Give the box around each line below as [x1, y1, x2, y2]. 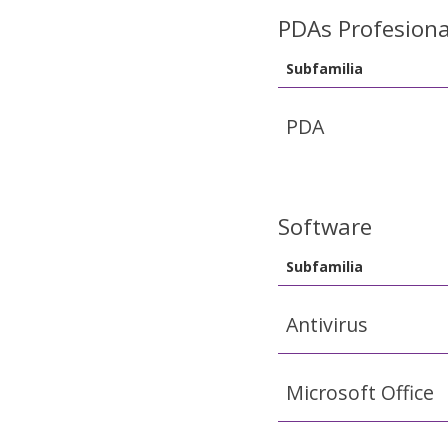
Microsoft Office [285, 379, 434, 406]
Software [277, 211, 372, 242]
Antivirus [285, 311, 368, 338]
